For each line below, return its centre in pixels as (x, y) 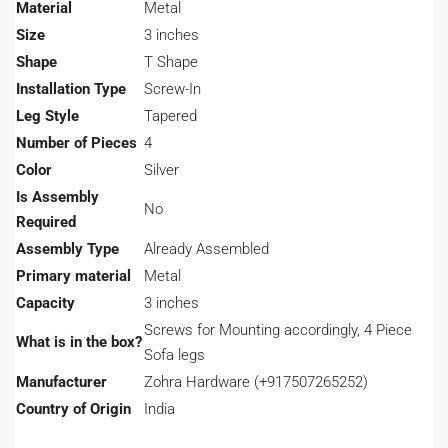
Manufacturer (61, 382)
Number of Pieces (76, 143)
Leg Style (47, 116)
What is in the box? (79, 342)
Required (46, 222)
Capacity (45, 303)
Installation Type (71, 89)
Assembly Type (67, 249)
